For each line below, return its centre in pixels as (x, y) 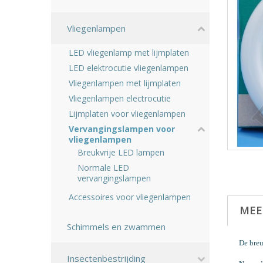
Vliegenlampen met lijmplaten (125, 83)
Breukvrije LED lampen (121, 152)
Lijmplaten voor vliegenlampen (127, 114)
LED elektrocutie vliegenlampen (129, 68)
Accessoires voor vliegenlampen (130, 197)
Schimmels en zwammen (116, 227)
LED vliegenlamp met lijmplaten (129, 53)
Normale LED (103, 168)
